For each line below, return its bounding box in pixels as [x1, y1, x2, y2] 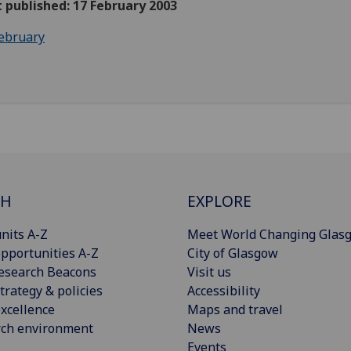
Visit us [187, 263, 231, 281]
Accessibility [187, 282, 260, 300]
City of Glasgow [187, 244, 278, 262]
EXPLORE [187, 190, 251, 212]
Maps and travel [187, 301, 283, 319]
